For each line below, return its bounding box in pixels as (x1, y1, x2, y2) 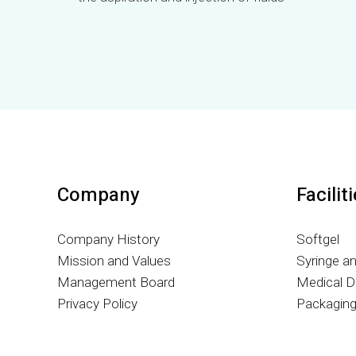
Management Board (57, 274, 175, 290)
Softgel (296, 231, 340, 247)
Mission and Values (57, 253, 171, 269)
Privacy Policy (57, 296, 137, 311)
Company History (57, 231, 160, 247)
